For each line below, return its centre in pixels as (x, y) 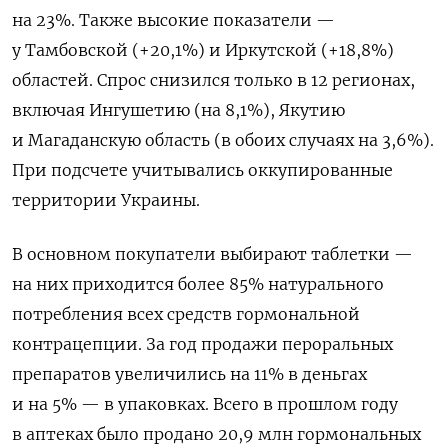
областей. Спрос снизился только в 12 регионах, (213, 79)
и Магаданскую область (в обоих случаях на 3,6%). (223, 139)
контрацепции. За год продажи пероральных (202, 343)
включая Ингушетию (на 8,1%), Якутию (178, 109)
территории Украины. (106, 199)
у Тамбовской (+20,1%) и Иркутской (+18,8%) (203, 49)
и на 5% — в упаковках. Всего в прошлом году (205, 403)
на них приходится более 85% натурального (198, 283)
